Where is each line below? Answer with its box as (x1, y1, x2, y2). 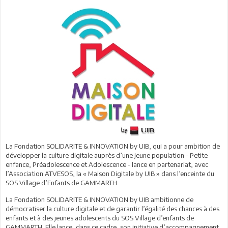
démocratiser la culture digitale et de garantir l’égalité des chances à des (6, 204, 219, 213)
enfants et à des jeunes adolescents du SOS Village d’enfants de (6, 213, 194, 222)
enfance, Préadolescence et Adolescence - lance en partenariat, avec (6, 160, 208, 168)
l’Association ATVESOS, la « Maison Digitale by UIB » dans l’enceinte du (6, 169, 214, 178)
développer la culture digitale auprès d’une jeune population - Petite (6, 151, 208, 159)
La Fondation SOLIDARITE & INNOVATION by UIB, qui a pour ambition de (6, 141, 220, 150)
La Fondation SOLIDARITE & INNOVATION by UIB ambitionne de (6, 195, 193, 204)
